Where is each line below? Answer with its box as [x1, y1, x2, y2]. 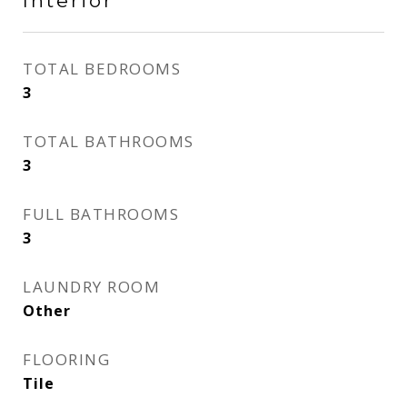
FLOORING [23, 349, 110, 370]
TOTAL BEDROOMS [23, 58, 181, 79]
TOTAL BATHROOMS [23, 131, 194, 152]
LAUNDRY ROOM [23, 276, 160, 297]
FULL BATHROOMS [23, 203, 179, 224]
